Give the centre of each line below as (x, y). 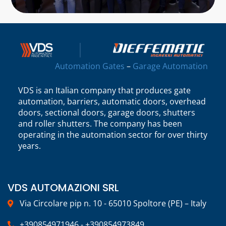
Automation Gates (90, 66)
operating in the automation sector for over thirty (112, 134)
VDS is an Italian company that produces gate (104, 90)
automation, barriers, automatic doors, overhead (112, 101)
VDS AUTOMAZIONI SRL (63, 187)
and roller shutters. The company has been (100, 123)
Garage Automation (171, 66)
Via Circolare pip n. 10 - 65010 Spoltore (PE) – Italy (113, 204)
